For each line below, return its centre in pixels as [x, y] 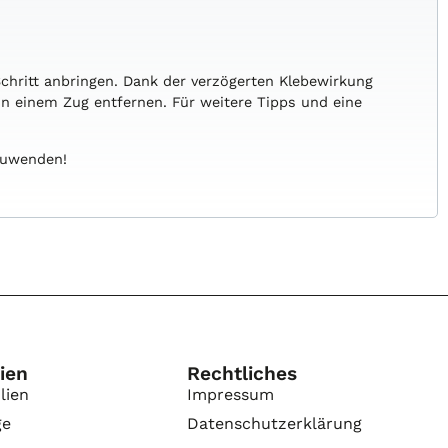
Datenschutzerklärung [275, 423]
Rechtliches [242, 373]
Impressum [231, 394]
